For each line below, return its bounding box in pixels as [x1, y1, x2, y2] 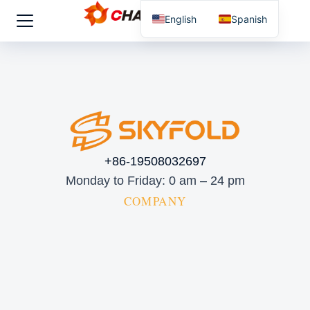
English [165, 12, 197, 25]
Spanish [231, 12, 268, 25]
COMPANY [123, 192, 187, 209]
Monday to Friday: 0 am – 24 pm [65, 173, 245, 188]
